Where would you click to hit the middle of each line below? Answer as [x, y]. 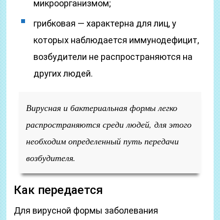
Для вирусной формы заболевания [86, 210]
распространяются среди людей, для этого [109, 124]
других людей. [63, 73]
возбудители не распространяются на [113, 57]
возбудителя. [51, 158]
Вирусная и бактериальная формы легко [102, 108]
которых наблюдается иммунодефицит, [116, 40]
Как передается [59, 190]
